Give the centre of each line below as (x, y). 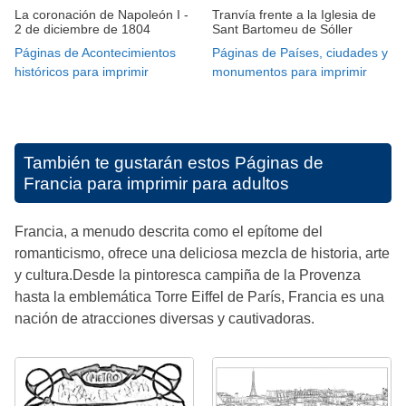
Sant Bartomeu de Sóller (282, 29)
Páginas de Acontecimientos (95, 52)
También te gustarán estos (129, 162)
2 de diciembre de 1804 (82, 29)
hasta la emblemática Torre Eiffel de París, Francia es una (199, 296)
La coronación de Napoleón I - (101, 14)
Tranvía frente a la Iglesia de (294, 14)
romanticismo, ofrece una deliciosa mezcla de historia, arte (202, 253)
